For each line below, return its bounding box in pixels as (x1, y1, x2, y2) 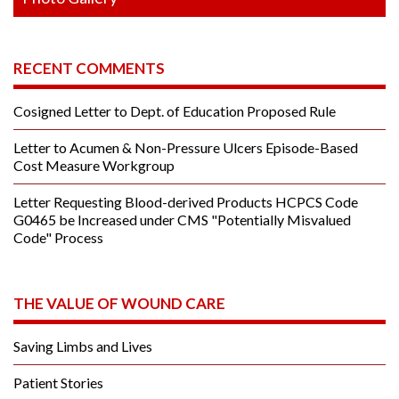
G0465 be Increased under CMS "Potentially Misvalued (13, 210, 351, 228)
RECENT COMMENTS (13, 58, 165, 77)
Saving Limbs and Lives (13, 337, 152, 354)
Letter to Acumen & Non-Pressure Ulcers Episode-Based (13, 138, 358, 156)
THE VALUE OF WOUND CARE (13, 293, 225, 313)
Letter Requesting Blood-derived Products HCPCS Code (13, 192, 358, 210)
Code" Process (13, 228, 103, 246)
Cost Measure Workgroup (13, 156, 175, 174)
